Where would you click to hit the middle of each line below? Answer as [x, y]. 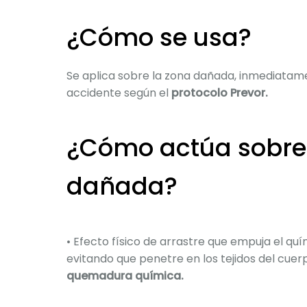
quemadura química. [125, 276]
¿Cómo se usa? [159, 37]
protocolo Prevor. [220, 93]
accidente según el [119, 93]
